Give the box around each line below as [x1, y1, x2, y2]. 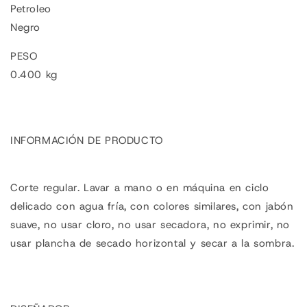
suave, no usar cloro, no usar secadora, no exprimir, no [10, 218, 291, 232]
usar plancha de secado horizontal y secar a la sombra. [10, 236, 295, 251]
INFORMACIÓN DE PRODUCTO [10, 134, 163, 148]
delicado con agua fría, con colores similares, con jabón [10, 199, 294, 214]
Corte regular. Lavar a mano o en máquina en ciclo [10, 181, 269, 195]
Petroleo [10, 2, 56, 16]
